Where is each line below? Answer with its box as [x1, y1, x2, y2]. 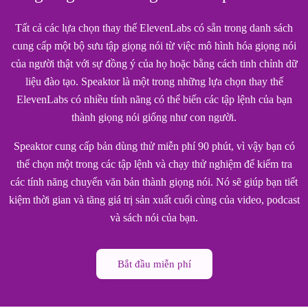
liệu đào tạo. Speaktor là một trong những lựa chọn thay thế [25, 75, 283, 87]
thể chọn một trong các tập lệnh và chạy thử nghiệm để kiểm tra [16, 157, 292, 170]
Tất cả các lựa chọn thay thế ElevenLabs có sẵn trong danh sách [15, 21, 293, 34]
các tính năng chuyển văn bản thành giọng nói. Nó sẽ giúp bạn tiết [10, 175, 298, 188]
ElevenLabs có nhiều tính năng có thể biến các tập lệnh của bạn [16, 93, 292, 105]
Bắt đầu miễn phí [117, 258, 191, 269]
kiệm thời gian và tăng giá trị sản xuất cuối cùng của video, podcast [8, 193, 300, 206]
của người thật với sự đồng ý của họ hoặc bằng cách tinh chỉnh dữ [10, 57, 298, 69]
